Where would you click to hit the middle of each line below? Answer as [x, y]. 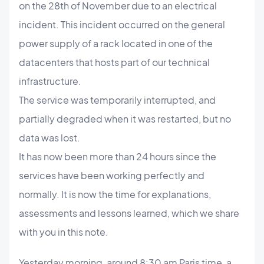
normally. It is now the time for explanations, [115, 194]
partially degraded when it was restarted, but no [125, 119]
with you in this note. [64, 232]
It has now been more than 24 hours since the [118, 156]
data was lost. [50, 138]
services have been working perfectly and [112, 175]
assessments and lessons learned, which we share [129, 213]
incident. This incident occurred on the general [122, 24]
